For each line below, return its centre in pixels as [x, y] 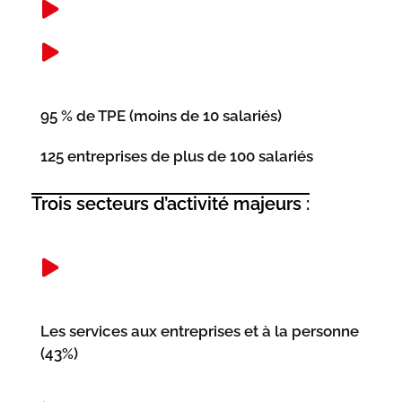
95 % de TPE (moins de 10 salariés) [161, 116]
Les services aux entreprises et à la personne [200, 331]
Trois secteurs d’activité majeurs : [170, 204]
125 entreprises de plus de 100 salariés [177, 156]
